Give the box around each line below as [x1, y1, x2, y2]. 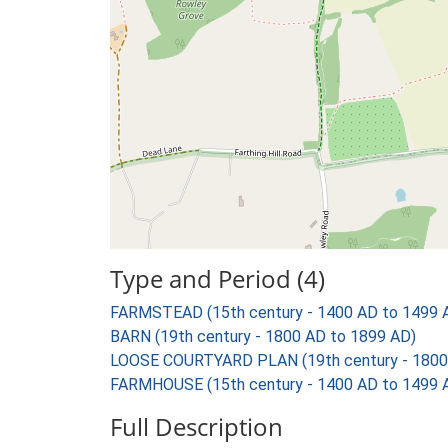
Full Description [110, 410, 283, 443]
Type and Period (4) [110, 262, 325, 295]
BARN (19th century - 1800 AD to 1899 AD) [110, 327, 416, 346]
